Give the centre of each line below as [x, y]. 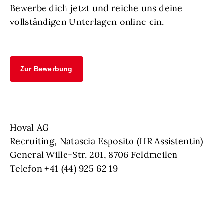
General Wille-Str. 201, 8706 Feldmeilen [94, 155]
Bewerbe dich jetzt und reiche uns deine [96, 8]
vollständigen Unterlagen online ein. [87, 22]
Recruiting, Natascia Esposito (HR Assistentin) [107, 141]
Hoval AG [30, 128]
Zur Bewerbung [46, 69]
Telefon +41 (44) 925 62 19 [64, 169]
